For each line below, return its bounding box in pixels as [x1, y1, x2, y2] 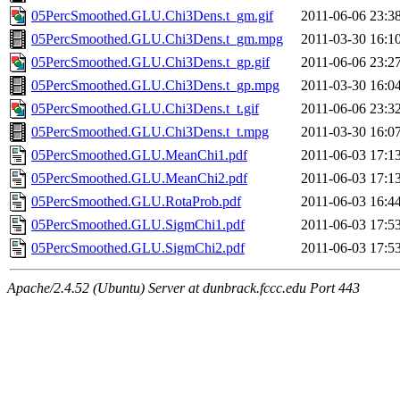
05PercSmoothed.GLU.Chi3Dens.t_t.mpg [31, 124, 269, 140]
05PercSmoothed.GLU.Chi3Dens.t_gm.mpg [31, 31, 283, 47]
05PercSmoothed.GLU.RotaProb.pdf [31, 194, 241, 210]
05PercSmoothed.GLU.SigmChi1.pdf [31, 217, 245, 233]
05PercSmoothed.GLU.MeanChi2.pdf [31, 171, 247, 187]
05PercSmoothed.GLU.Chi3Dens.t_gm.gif [31, 8, 273, 24]
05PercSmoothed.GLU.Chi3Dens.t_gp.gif [31, 54, 270, 71]
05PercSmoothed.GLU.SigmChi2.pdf [31, 240, 245, 256]
